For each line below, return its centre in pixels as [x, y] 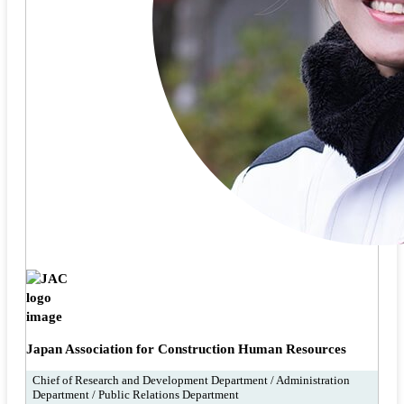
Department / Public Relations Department [135, 395]
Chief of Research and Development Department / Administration [191, 381]
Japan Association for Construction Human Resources [186, 349]
